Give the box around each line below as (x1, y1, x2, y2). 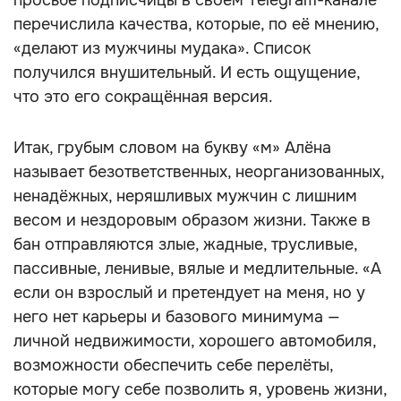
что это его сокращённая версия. (13, 87, 273, 107)
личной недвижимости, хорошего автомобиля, (13, 331, 376, 351)
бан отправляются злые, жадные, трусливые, (13, 235, 357, 254)
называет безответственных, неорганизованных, (13, 162, 384, 182)
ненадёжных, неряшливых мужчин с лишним (13, 186, 357, 206)
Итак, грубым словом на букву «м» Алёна (13, 138, 331, 158)
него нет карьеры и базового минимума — (13, 307, 340, 327)
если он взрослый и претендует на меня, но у (13, 283, 365, 303)
